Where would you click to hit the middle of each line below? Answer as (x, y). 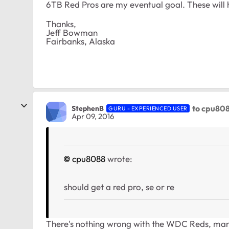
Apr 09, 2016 (93, 116)
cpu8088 (89, 159)
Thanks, (61, 24)
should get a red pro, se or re (119, 187)
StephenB (88, 108)
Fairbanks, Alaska (81, 41)
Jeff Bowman (72, 33)
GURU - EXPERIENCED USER (148, 108)
